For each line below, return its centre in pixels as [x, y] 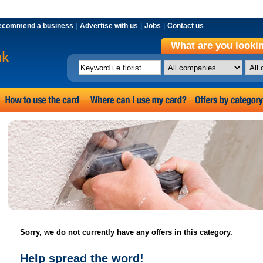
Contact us [186, 26]
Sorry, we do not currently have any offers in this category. [126, 232]
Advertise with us [109, 26]
